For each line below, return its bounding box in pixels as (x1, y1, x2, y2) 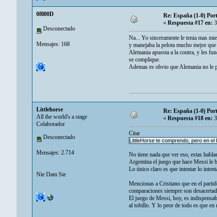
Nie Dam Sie (36, 170, 66, 178)
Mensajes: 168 (36, 40, 70, 47)
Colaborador (36, 121, 65, 128)
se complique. (129, 56, 160, 63)
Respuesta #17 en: (168, 19, 213, 27)
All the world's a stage (36, 113, 87, 121)
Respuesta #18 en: (168, 115, 213, 122)
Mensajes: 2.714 (36, 149, 74, 156)
